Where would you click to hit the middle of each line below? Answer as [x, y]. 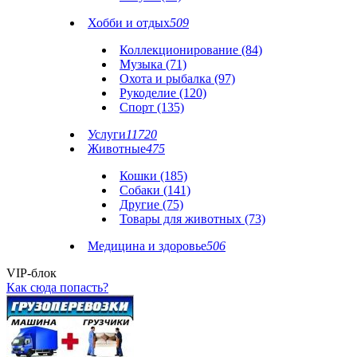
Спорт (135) [152, 107]
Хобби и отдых [129, 23]
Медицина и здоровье [147, 246]
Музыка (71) [153, 64]
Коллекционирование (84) [191, 50]
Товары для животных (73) [192, 219]
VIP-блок [31, 273]
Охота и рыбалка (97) [177, 78]
